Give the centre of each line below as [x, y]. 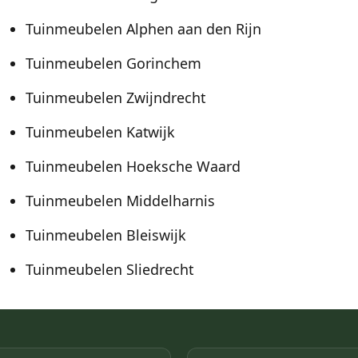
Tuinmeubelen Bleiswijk [106, 235]
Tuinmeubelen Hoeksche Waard [133, 167]
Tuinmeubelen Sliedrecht [109, 270]
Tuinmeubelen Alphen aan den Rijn [143, 29]
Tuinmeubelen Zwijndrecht [115, 98]
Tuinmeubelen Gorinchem [113, 64]
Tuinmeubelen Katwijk [100, 132]
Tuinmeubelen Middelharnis [120, 201]
